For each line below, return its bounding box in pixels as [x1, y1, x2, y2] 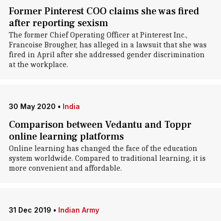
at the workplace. [8, 60, 68, 69]
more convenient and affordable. [8, 164, 122, 173]
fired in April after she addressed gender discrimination [8, 50, 205, 59]
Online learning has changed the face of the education [8, 144, 197, 153]
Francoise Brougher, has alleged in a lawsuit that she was [8, 40, 207, 49]
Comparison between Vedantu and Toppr [8, 118, 191, 131]
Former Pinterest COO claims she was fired [8, 5, 199, 18]
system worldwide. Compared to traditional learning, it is [8, 154, 206, 163]
